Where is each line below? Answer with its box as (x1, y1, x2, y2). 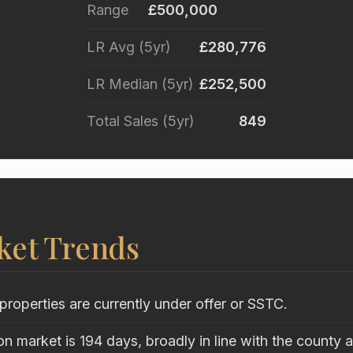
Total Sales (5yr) (86, 113, 195, 130)
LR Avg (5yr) (86, 39, 171, 56)
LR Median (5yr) (86, 76, 194, 93)
